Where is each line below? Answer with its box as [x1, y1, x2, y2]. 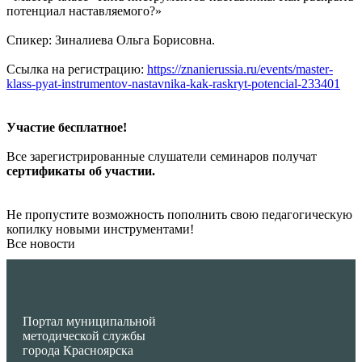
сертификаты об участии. [6, 163, 158, 178]
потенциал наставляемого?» [6, 3, 162, 18]
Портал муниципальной [23, 314, 156, 328]
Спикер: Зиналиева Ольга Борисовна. [6, 32, 215, 47]
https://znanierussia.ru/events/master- [147, 61, 333, 76]
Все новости [6, 236, 75, 250]
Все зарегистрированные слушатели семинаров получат [6, 149, 317, 163]
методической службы [23, 328, 145, 343]
